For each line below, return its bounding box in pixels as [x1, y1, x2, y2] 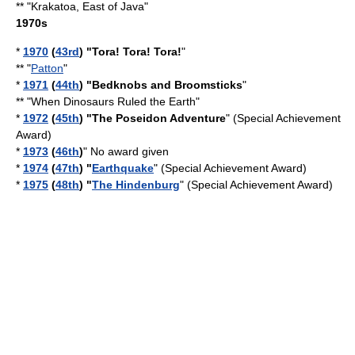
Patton [31, 62, 63, 74]
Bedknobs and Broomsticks [92, 78, 242, 91]
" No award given [83, 145, 169, 158]
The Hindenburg [92, 178, 180, 191]
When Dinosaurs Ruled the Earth [31, 95, 196, 108]
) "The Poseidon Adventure [79, 112, 226, 124]
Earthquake [92, 162, 154, 174]
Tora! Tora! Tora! [92, 45, 181, 58]
